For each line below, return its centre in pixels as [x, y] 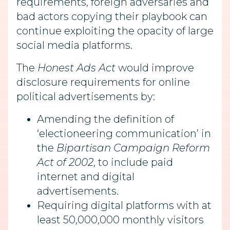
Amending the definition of [106, 119]
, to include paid [133, 162]
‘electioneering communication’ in [124, 133]
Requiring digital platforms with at [124, 205]
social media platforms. [74, 45]
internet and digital [86, 177]
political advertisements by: [86, 97]
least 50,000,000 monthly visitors [120, 220]
